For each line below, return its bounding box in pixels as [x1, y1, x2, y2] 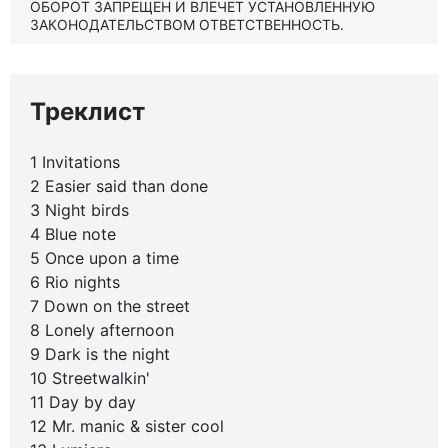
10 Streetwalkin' [30, 368, 150, 388]
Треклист [30, 97, 145, 126]
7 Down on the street [30, 296, 190, 316]
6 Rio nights [30, 272, 120, 292]
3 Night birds [30, 200, 129, 220]
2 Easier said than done [30, 176, 208, 196]
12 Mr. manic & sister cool [30, 416, 224, 436]
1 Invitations [30, 152, 120, 172]
